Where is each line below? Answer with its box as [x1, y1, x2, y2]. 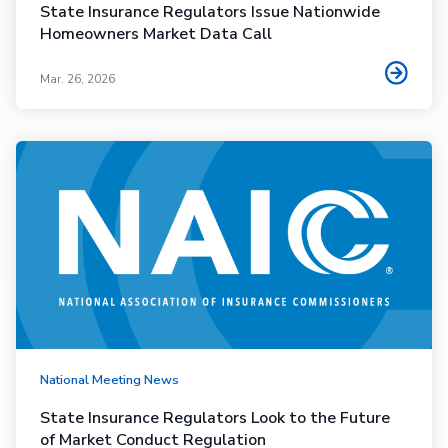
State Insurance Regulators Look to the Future [40, 406, 390, 429]
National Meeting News [40, 370, 179, 389]
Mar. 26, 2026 [40, 71, 115, 87]
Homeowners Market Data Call [40, 23, 272, 46]
